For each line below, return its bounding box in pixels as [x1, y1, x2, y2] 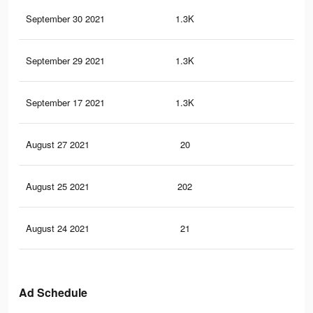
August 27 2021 [26, 138, 89, 152]
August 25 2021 [26, 180, 89, 194]
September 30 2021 [26, 12, 105, 26]
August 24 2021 [26, 221, 89, 235]
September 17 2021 [26, 96, 105, 110]
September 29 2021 [26, 54, 105, 68]
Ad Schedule [19, 284, 87, 301]
